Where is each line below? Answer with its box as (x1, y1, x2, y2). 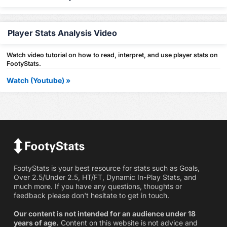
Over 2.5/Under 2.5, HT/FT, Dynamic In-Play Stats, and (13, 172, 197, 181)
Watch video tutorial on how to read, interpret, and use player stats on (7, 51, 218, 59)
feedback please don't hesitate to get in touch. (13, 191, 169, 200)
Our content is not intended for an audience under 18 (13, 209, 196, 218)
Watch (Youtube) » (7, 75, 71, 85)
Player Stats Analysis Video (8, 28, 117, 39)
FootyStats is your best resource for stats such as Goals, (13, 163, 200, 172)
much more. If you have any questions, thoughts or (13, 181, 182, 191)
